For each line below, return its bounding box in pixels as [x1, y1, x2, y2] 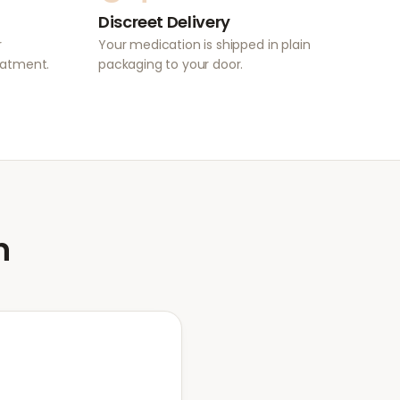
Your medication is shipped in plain [98, 36, 311, 54]
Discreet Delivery [98, 11, 230, 33]
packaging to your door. [98, 55, 244, 73]
